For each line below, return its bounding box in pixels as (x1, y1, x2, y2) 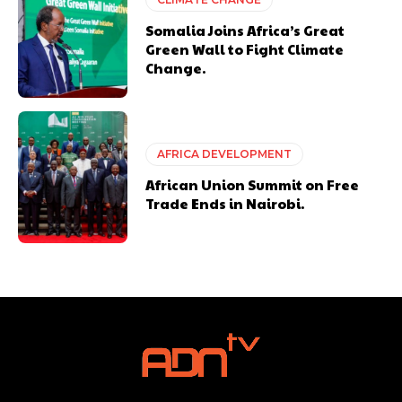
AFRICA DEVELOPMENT (157, 146, 293, 161)
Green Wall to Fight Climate (145, 39, 345, 58)
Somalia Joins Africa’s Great (145, 20, 345, 39)
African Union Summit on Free (145, 174, 360, 194)
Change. (145, 57, 206, 77)
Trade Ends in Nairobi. (145, 193, 305, 213)
